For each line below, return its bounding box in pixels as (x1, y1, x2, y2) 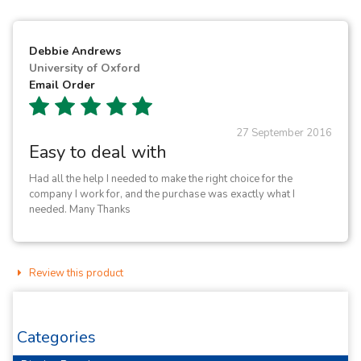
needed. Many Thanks (29, 202, 131, 217)
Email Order (29, 77, 95, 93)
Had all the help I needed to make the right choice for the (29, 172, 293, 186)
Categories (17, 326, 96, 348)
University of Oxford (29, 60, 140, 76)
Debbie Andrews (29, 44, 121, 59)
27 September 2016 (236, 126, 332, 140)
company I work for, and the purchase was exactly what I (29, 187, 295, 201)
